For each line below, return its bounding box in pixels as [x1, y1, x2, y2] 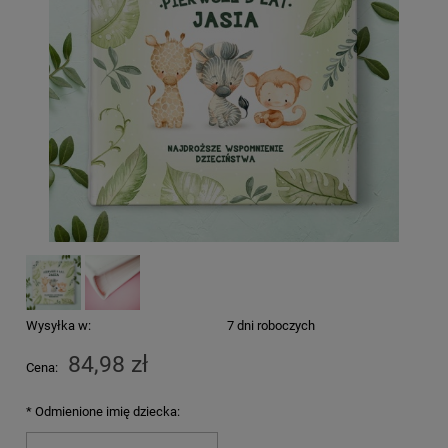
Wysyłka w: [26, 317, 91, 333]
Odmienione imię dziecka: [32, 403, 180, 419]
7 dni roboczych [226, 317, 315, 333]
